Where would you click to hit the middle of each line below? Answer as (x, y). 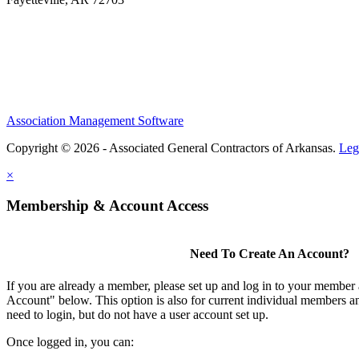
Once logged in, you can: (70, 341)
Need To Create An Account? (269, 254)
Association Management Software (95, 120)
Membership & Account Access (107, 206)
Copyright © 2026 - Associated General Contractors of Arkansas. (173, 147)
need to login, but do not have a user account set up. (137, 314)
